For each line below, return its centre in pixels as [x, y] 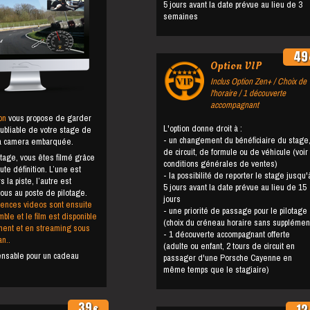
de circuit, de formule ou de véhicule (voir [236, 152]
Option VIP [236, 66]
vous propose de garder [49, 118]
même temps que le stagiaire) [216, 269]
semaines [181, 16]
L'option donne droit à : [203, 128]
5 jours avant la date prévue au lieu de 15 [235, 187]
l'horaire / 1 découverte [248, 93]
